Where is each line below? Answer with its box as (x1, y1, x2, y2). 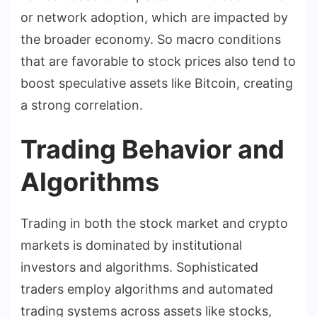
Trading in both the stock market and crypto (21, 215, 288, 231)
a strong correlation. (21, 97, 143, 113)
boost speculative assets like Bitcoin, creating (21, 75, 293, 91)
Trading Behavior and (21, 133, 284, 165)
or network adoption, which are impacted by (21, 9, 288, 25)
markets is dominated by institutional (21, 237, 242, 253)
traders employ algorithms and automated (21, 281, 273, 296)
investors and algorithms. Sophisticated (21, 259, 258, 275)
